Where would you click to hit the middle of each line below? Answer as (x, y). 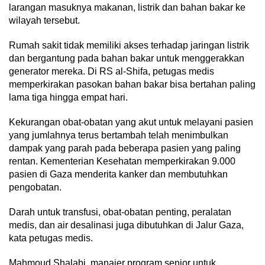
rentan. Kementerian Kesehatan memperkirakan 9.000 (122, 161)
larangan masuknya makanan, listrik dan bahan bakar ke (127, 8)
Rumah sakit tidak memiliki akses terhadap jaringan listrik (129, 46)
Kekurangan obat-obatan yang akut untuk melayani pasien (131, 122)
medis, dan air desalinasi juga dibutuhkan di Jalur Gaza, (126, 225)
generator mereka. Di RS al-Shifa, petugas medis (112, 72)
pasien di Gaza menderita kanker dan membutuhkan (118, 174)
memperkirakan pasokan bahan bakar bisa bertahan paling (132, 85)
